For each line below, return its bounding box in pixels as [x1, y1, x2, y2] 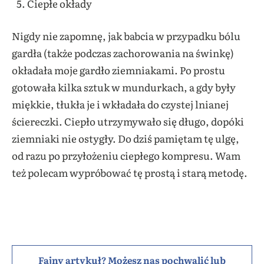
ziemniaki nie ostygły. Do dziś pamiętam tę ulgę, [12, 130, 239, 146]
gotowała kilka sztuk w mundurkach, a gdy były [12, 79, 236, 94]
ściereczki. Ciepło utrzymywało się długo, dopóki [12, 113, 244, 128]
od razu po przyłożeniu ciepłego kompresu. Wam [12, 147, 240, 163]
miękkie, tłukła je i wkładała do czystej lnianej [12, 96, 229, 111]
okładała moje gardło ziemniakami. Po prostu [12, 62, 225, 77]
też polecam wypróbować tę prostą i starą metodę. [12, 164, 247, 180]
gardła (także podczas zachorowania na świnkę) [12, 45, 234, 60]
